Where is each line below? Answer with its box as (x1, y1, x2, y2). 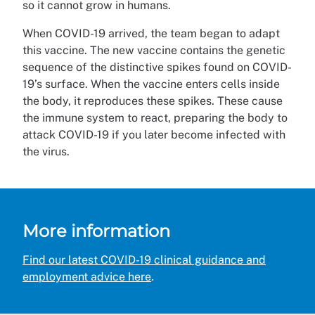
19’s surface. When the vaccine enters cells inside (22, 77, 280, 91)
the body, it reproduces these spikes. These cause (22, 94, 283, 108)
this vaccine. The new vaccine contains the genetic (22, 43, 285, 57)
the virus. (22, 144, 70, 158)
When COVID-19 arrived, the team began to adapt (22, 26, 280, 40)
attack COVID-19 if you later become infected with (22, 127, 285, 141)
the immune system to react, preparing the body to (22, 110, 288, 124)
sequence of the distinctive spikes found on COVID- (22, 60, 292, 74)
